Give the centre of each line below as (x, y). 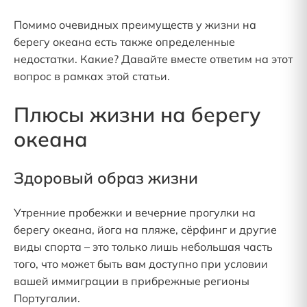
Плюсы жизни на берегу (137, 114)
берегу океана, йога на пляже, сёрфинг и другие (145, 230)
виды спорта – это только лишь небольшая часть (143, 247)
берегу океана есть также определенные (124, 42)
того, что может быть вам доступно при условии (141, 264)
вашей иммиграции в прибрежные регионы (132, 281)
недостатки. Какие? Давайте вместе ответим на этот (153, 59)
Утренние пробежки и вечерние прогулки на (135, 212)
